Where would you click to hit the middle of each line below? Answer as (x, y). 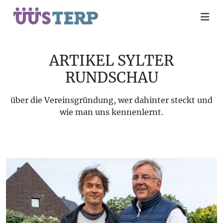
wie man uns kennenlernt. (111, 112)
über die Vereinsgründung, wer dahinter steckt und (111, 100)
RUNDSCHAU (111, 78)
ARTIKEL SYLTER (111, 61)
